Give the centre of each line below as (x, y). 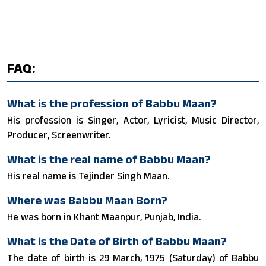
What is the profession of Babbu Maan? (112, 103)
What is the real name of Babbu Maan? (109, 159)
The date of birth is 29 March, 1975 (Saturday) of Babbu (133, 257)
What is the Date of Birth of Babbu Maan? (117, 241)
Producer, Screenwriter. (59, 134)
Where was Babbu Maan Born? (87, 200)
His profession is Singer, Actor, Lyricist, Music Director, (133, 120)
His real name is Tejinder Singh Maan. (88, 175)
